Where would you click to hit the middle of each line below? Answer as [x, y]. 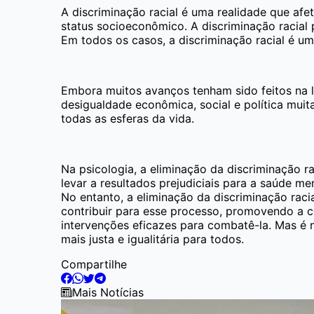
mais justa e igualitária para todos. [152, 239]
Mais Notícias [108, 292]
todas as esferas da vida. [128, 118]
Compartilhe [94, 264]
